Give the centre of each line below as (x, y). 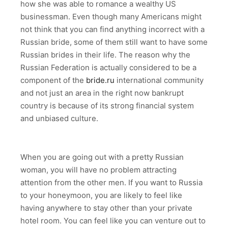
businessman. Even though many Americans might (111, 17)
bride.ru (100, 80)
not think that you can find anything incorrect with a (112, 30)
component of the (53, 80)
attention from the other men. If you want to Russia (111, 183)
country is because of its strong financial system (107, 106)
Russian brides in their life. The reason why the (105, 55)
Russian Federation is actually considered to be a (108, 68)
